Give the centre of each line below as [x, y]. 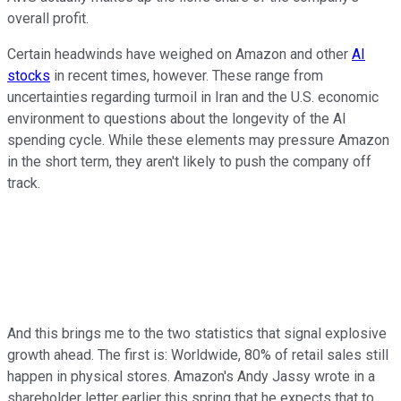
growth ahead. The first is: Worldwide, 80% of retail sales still [198, 355]
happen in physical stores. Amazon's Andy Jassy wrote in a [191, 377]
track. [24, 183]
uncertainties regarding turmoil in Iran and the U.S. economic [193, 98]
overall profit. [48, 19]
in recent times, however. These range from [187, 76]
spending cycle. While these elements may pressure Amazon [198, 141]
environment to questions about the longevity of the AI [177, 119]
